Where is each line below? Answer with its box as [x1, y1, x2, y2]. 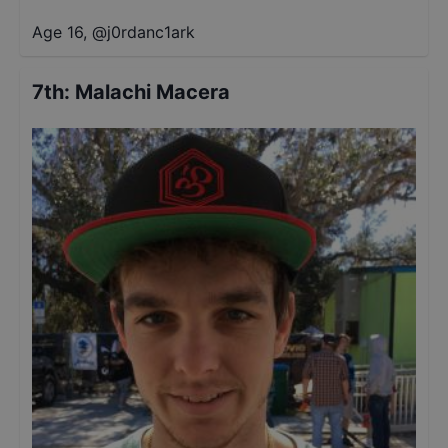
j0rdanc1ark [107, 22, 195, 42]
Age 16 [32, 22, 83, 42]
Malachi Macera [75, 80, 230, 104]
